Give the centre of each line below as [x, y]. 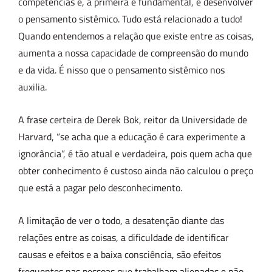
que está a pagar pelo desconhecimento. [100, 188]
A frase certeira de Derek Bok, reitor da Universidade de [133, 120]
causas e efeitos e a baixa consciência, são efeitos [120, 254]
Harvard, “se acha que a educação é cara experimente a [132, 137]
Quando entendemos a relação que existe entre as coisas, [136, 36]
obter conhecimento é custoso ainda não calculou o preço [136, 171]
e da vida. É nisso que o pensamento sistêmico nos [121, 70]
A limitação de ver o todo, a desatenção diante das [121, 220]
